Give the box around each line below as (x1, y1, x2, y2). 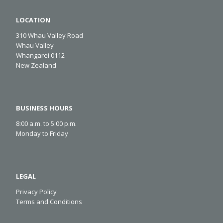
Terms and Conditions (16, 197, 82, 206)
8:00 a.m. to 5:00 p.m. (16, 118, 77, 128)
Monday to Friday (16, 128, 68, 138)
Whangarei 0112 (16, 50, 65, 60)
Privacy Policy (16, 187, 57, 196)
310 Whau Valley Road (16, 30, 83, 40)
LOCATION (16, 15, 50, 24)
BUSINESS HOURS (16, 103, 73, 112)
